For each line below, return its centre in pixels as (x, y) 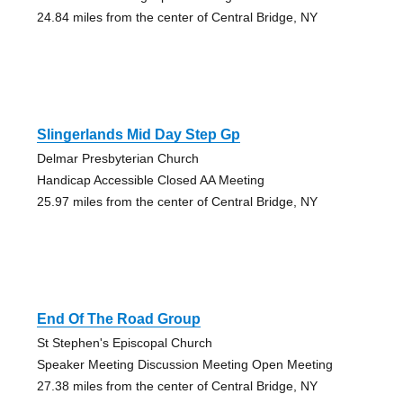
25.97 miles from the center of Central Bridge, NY (177, 201)
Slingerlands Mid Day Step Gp (138, 134)
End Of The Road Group (118, 318)
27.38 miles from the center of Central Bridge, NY (177, 385)
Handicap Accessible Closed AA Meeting (150, 179)
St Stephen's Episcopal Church (124, 342)
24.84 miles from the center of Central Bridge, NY (177, 17)
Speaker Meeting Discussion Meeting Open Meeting (184, 364)
